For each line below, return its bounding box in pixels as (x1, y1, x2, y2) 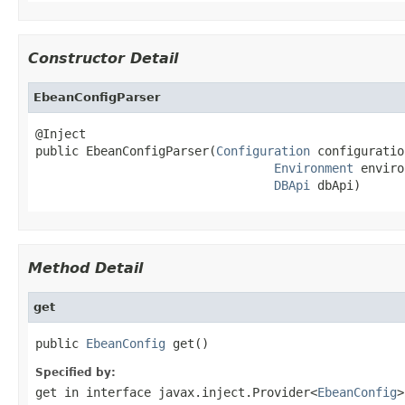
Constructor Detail (28, 49, 178, 67)
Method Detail (28, 259, 143, 277)
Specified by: (35, 365, 116, 379)
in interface (57, 384, 158, 400)
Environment (274, 160, 353, 175)
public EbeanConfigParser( (35, 143, 216, 158)
